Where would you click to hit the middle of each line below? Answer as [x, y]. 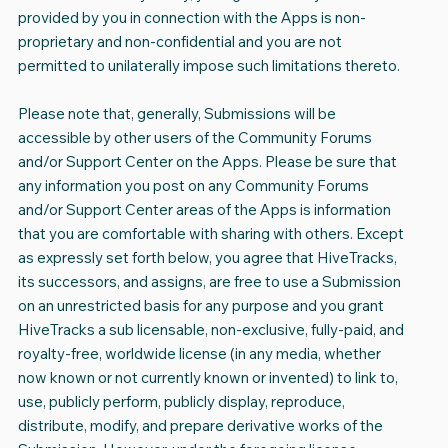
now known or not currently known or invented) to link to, [207, 378]
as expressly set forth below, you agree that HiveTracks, [207, 258]
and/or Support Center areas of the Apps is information [204, 210]
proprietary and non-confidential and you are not [179, 42]
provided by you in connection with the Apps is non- [191, 18]
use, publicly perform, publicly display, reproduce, [181, 402]
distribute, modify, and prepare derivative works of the [200, 426]
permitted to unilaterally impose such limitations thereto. [208, 66]
